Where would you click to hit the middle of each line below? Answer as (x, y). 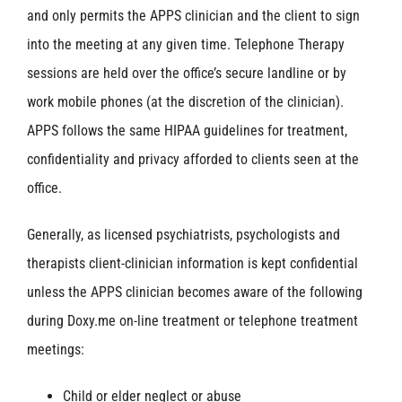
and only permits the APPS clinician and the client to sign (193, 16)
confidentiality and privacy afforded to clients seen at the (193, 160)
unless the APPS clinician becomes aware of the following (195, 293)
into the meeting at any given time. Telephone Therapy (186, 45)
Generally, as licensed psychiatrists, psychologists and (184, 235)
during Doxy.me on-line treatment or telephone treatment (192, 321)
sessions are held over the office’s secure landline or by (187, 74)
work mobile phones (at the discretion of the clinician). (187, 102)
